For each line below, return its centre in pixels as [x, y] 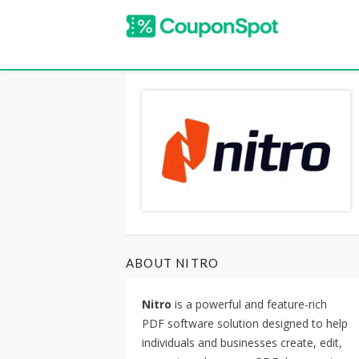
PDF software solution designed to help [245, 323]
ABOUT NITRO [173, 262]
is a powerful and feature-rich [249, 304]
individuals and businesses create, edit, [242, 342]
